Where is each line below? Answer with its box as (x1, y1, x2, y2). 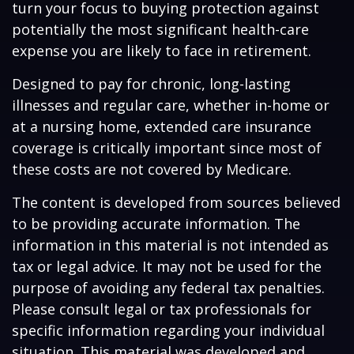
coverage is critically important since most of (12, 138, 322, 157)
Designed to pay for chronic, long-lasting (12, 74, 291, 93)
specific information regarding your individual (12, 321, 325, 340)
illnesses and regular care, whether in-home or (12, 96, 330, 115)
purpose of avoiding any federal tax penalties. (12, 278, 325, 297)
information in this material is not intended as (12, 235, 329, 254)
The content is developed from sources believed (12, 193, 341, 212)
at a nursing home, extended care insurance (12, 117, 311, 136)
